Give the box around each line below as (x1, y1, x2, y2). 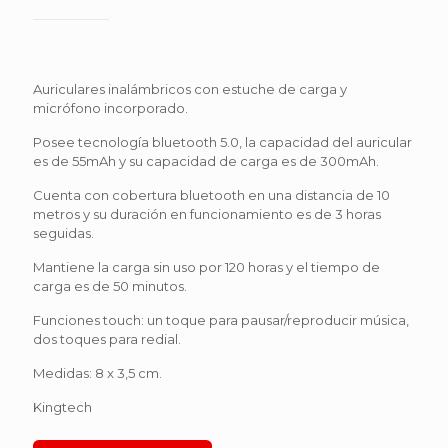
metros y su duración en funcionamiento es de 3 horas (33, 205, 381, 222)
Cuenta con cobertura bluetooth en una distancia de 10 (33, 186, 390, 203)
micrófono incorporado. (33, 99, 188, 116)
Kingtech (33, 398, 92, 415)
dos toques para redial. (33, 330, 181, 347)
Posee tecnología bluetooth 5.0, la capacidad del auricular (33, 133, 412, 150)
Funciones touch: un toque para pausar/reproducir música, (33, 311, 409, 328)
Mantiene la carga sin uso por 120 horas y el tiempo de (33, 258, 380, 275)
